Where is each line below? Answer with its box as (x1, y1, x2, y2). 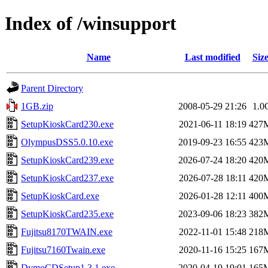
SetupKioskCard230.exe (21, 118, 114, 129)
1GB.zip (21, 100, 53, 111)
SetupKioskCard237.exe (21, 172, 114, 183)
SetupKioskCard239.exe (21, 154, 114, 165)
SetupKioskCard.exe (21, 190, 99, 201)
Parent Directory (21, 83, 83, 93)
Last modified (184, 51, 240, 62)
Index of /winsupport (5, 13, 176, 35)
